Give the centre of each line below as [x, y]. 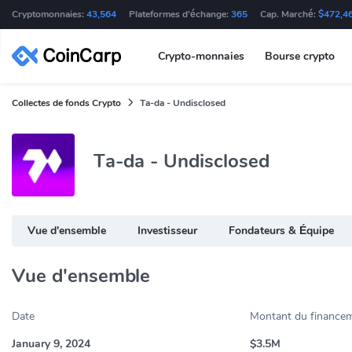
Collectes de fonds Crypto [66, 103]
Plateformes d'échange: [180, 14]
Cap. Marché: [289, 14]
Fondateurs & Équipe [281, 231]
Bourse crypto [299, 56]
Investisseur [167, 231]
